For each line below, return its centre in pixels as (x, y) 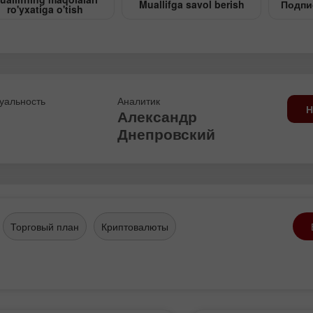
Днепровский (166, 133)
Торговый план (45, 226)
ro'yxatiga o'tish (45, 9)
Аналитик (138, 101)
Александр (157, 116)
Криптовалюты (135, 226)
